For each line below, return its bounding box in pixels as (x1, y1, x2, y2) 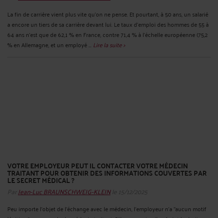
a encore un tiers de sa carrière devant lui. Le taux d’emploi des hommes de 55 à (7, 18, 209, 29)
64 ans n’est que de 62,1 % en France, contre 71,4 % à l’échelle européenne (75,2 (7, 29, 208, 39)
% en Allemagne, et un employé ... (7, 39, 93, 50)
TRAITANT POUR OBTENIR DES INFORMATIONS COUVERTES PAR (7, 166, 207, 179)
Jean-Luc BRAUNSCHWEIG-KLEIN (18, 185, 110, 198)
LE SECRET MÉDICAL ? (7, 173, 74, 186)
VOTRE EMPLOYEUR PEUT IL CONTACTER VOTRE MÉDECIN (7, 159, 188, 172)
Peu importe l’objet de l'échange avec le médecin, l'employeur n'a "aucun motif (7, 203, 206, 214)
